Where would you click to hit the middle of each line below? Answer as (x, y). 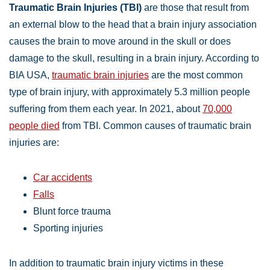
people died (34, 126)
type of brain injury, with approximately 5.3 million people (130, 92)
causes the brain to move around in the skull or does (120, 42)
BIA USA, (30, 75)
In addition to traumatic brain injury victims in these (116, 263)
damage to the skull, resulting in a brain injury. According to (134, 58)
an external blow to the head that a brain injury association (133, 25)
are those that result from (195, 8)
